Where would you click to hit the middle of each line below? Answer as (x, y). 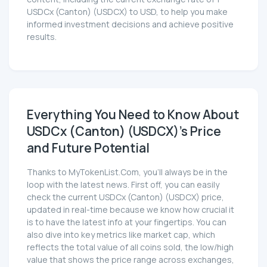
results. (42, 37)
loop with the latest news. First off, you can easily (123, 185)
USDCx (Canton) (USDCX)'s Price (124, 131)
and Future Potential (88, 148)
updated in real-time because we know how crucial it (131, 210)
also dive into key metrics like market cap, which (121, 235)
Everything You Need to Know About (133, 115)
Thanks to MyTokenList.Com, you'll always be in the (127, 172)
